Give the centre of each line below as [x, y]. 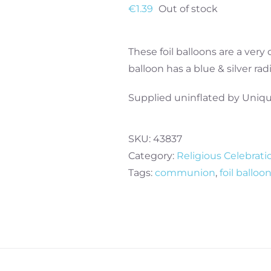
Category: [152, 156]
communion [185, 173]
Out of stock [188, 9]
